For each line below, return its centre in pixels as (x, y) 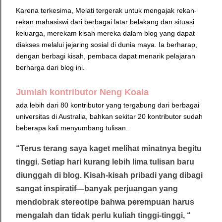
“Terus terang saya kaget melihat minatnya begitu (109, 149)
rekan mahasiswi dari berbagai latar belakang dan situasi (105, 22)
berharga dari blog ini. (50, 68)
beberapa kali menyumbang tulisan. (72, 128)
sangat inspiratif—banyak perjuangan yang (97, 189)
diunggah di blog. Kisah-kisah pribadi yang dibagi (109, 175)
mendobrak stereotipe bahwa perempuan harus (105, 202)
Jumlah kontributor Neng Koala (83, 92)
